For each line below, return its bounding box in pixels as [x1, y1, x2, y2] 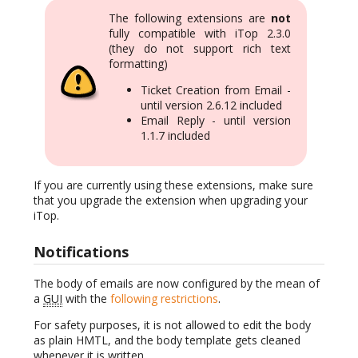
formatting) [109, 55, 168, 71]
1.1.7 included [141, 127, 210, 143]
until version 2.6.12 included [141, 97, 282, 113]
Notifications [34, 242, 129, 262]
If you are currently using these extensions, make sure [34, 177, 313, 193]
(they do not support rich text [109, 40, 291, 56]
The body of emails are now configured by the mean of [34, 276, 320, 292]
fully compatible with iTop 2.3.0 [109, 25, 291, 41]
